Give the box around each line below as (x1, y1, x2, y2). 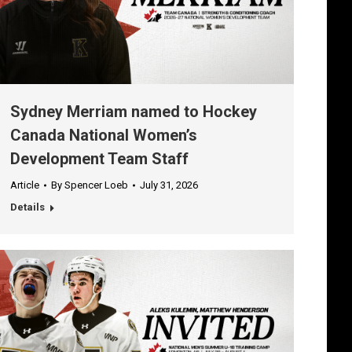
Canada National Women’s (10, 126, 197, 145)
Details (10, 201, 45, 214)
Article (10, 179, 39, 192)
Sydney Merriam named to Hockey (10, 102, 257, 122)
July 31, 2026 (140, 179, 198, 192)
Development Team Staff (10, 149, 189, 169)
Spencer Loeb (64, 179, 128, 192)
